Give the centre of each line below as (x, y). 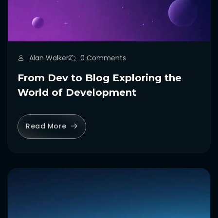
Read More (46, 126)
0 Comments (103, 58)
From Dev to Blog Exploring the (100, 78)
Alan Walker (49, 58)
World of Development (77, 92)
